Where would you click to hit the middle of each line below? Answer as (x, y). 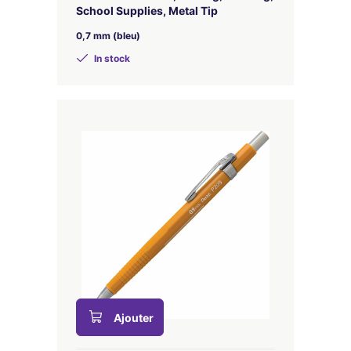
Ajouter (134, 318)
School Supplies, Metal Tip (147, 11)
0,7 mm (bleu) (108, 36)
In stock (111, 58)
